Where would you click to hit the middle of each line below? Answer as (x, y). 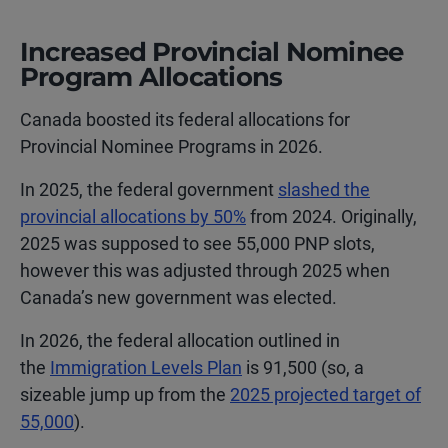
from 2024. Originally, (331, 216)
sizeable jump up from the (125, 394)
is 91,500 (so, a (303, 367)
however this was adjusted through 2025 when (205, 270)
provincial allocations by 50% (133, 216)
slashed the (324, 189)
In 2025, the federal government (149, 189)
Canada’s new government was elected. (180, 297)
